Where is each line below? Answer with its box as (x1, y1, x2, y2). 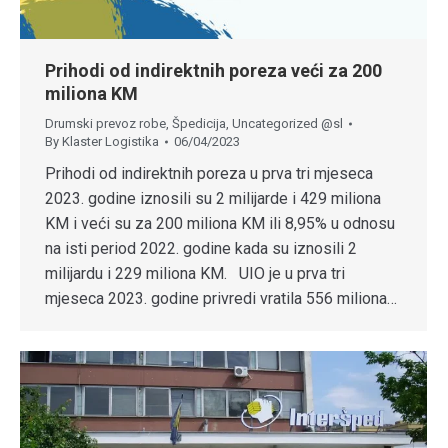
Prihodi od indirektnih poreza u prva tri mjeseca (45, 163, 373, 183)
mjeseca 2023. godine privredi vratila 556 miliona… (45, 288, 397, 308)
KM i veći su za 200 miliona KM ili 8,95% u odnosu (45, 213, 395, 233)
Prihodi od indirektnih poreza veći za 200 (45, 59, 382, 81)
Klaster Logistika (62, 133, 159, 149)
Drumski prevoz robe (45, 115, 166, 131)
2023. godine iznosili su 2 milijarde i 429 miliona (45, 188, 381, 208)
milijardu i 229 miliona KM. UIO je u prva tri (45, 263, 345, 283)
